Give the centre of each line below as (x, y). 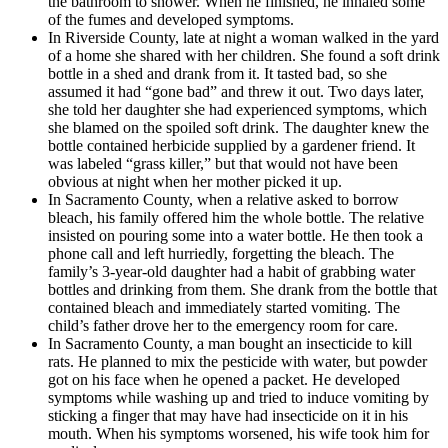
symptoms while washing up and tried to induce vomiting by (238, 397)
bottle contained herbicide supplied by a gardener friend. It (231, 145)
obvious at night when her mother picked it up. (195, 181)
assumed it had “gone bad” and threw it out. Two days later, (236, 91)
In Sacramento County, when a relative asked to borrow (223, 199)
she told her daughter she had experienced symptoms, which (237, 109)
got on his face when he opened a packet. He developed (224, 379)
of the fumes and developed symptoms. (171, 19)
